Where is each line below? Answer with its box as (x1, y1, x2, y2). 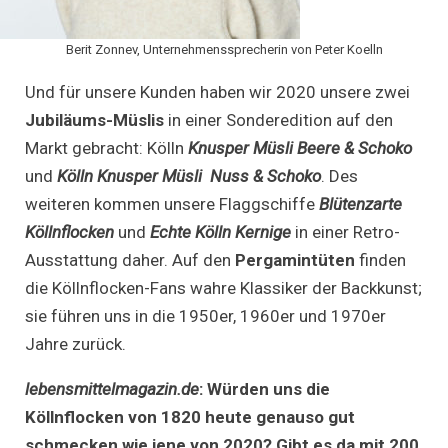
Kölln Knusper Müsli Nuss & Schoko (57, 165, 321, 186)
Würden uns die (207, 378, 330, 399)
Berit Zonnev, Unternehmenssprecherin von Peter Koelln (65, 41, 383, 57)
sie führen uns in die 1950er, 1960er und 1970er (25, 305, 386, 326)
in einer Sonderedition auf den (164, 109, 393, 130)
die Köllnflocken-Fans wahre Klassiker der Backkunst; (25, 277, 422, 298)
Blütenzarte (319, 193, 402, 214)
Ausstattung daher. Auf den (25, 249, 235, 270)
